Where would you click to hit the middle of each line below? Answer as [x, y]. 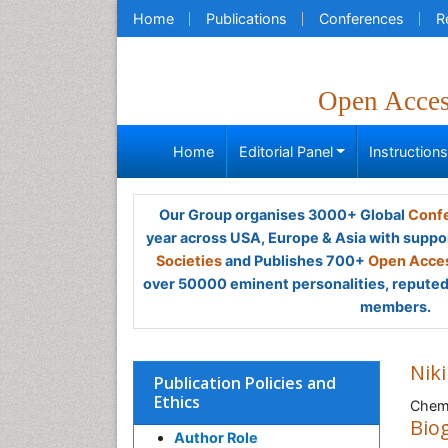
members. [395, 306]
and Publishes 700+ [295, 260]
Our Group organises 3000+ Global [283, 214]
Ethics [177, 402]
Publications [246, 18]
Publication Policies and [245, 383]
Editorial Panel [285, 151]
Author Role [216, 437]
